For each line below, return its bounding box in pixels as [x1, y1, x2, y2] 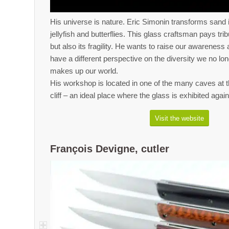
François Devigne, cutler [50, 143, 169, 154]
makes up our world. [50, 66, 118, 75]
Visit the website [155, 114, 204, 122]
